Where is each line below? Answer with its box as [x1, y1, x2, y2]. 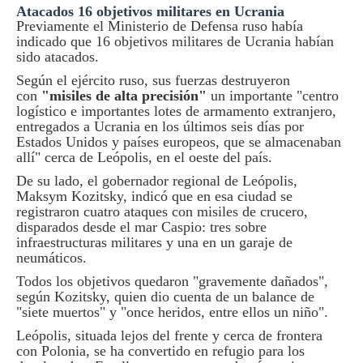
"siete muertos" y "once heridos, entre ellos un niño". [16, 304, 328, 320]
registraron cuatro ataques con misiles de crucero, [16, 203, 308, 220]
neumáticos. [16, 250, 91, 266]
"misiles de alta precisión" [37, 88, 211, 104]
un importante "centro [211, 88, 339, 104]
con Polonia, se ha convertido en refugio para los [16, 343, 305, 359]
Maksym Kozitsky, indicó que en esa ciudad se [16, 188, 293, 204]
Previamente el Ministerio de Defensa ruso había [16, 18, 303, 34]
